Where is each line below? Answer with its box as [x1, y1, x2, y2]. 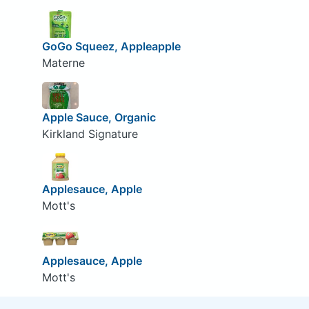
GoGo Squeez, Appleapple [41, 39, 181, 53]
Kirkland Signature [41, 127, 138, 141]
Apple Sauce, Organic [41, 110, 156, 125]
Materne [41, 55, 85, 70]
